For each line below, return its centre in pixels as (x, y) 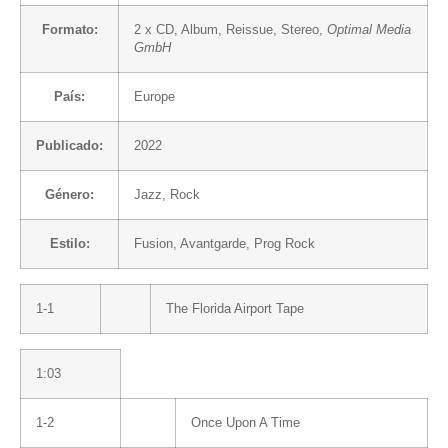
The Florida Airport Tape (235, 308)
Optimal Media (369, 29)
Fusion (153, 243)
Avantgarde (213, 243)
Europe (154, 96)
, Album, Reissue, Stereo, (250, 29)
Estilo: (69, 243)
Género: (69, 194)
